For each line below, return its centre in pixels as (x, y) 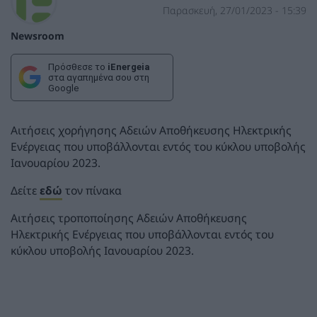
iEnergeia (129, 67)
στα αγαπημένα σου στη (99, 77)
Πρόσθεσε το (78, 67)
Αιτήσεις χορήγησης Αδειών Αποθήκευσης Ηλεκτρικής (151, 131)
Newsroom (38, 35)
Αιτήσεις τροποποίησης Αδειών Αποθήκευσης (129, 218)
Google (63, 88)
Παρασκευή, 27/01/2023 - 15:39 (234, 11)
